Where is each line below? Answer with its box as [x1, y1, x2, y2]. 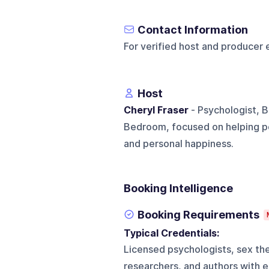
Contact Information [137, 23, 248, 36]
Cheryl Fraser [123, 104, 189, 116]
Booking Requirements [137, 208, 259, 221]
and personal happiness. [123, 138, 234, 150]
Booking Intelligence [123, 181, 233, 195]
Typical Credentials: [123, 227, 224, 239]
